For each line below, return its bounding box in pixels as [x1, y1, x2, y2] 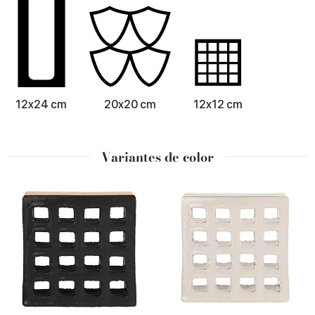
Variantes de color [101, 148, 214, 167]
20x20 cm [104, 98, 156, 112]
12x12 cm [193, 98, 243, 112]
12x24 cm [15, 98, 67, 112]
